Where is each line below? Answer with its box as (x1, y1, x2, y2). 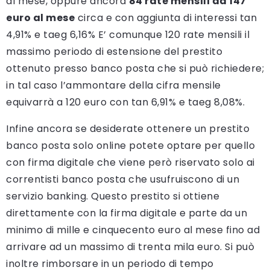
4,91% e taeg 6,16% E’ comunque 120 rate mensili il (6, 28, 250, 42)
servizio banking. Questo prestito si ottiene (6, 189, 219, 204)
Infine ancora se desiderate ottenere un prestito (6, 122, 250, 136)
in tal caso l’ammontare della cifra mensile (6, 78, 221, 93)
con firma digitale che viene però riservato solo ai (6, 155, 255, 170)
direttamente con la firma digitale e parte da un (6, 206, 247, 221)
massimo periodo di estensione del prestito (6, 45, 222, 59)
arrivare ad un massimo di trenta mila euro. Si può (6, 240, 254, 254)
